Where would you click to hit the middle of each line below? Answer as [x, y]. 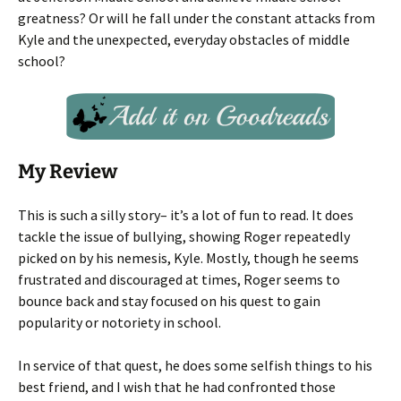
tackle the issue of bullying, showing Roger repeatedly [184, 236]
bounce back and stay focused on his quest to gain [169, 301]
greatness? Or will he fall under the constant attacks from [196, 18]
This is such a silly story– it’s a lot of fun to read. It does [186, 215]
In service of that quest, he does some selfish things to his [195, 365]
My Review [68, 171]
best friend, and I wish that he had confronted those [177, 387]
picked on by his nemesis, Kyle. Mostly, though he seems [188, 258]
